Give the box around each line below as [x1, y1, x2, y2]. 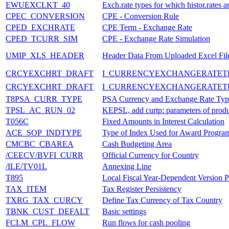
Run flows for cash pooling [102, 218, 190, 227]
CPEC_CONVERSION [6, 11, 85, 20]
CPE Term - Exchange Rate [102, 22, 192, 32]
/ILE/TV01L [6, 162, 47, 171]
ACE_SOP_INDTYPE [6, 128, 82, 137]
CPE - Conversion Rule [102, 11, 179, 20]
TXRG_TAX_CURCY [6, 195, 83, 204]
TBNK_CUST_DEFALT [6, 207, 89, 216]
